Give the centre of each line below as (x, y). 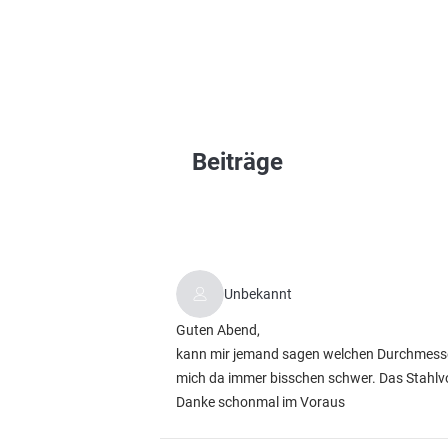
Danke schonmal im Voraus (260, 402)
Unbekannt (258, 294)
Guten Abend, (218, 330)
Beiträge (237, 162)
